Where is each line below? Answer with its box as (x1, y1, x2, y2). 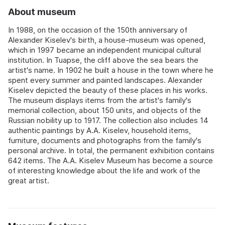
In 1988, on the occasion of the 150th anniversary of (8, 25, 187, 35)
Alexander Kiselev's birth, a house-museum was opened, (8, 35, 205, 45)
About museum (8, 6, 76, 17)
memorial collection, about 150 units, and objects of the (8, 105, 201, 115)
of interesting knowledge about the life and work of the (8, 165, 200, 175)
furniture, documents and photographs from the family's (8, 135, 201, 145)
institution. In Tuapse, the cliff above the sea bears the (8, 55, 198, 65)
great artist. (8, 175, 49, 185)
